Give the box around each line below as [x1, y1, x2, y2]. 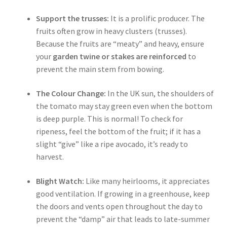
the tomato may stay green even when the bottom [35, 100, 212, 111]
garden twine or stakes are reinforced [52, 51, 186, 62]
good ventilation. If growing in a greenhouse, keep [35, 188, 210, 199]
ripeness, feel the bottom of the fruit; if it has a [35, 126, 201, 136]
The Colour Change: [35, 88, 106, 98]
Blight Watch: [35, 175, 84, 186]
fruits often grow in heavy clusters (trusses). [35, 26, 187, 36]
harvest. [35, 151, 64, 162]
